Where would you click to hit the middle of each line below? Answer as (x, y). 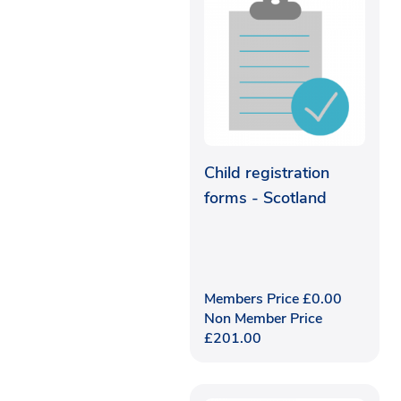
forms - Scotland (265, 197)
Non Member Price (263, 318)
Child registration (267, 172)
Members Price (253, 299)
